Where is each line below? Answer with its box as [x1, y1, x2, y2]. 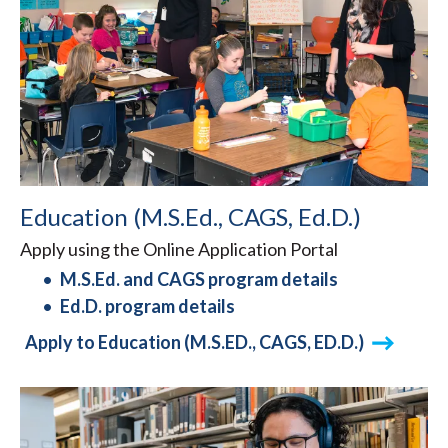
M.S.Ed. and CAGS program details [60, 268, 338, 291]
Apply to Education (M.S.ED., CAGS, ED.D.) [24, 331, 364, 354]
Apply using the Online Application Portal [20, 238, 338, 261]
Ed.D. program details [60, 295, 235, 318]
